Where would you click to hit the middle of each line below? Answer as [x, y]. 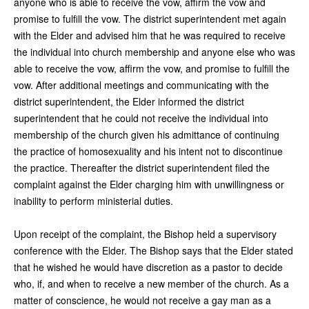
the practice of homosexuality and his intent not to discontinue [148, 151]
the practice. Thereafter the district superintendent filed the [142, 167]
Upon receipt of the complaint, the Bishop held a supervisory [145, 233]
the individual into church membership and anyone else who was [154, 51]
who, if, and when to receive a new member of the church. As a [151, 283]
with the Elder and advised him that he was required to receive [150, 35]
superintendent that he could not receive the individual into [141, 118]
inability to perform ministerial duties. [93, 200]
